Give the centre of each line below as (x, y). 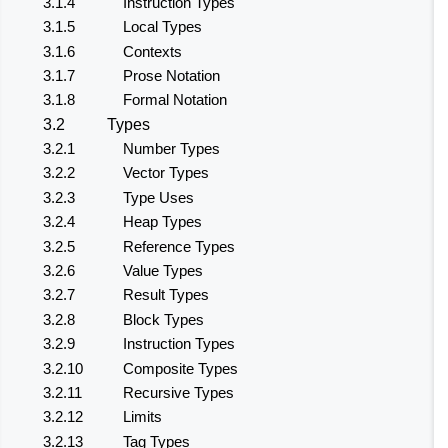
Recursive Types (178, 392)
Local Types (162, 27)
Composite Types (180, 368)
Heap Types (162, 222)
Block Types (163, 319)
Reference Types (179, 246)
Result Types (166, 295)
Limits (142, 417)
